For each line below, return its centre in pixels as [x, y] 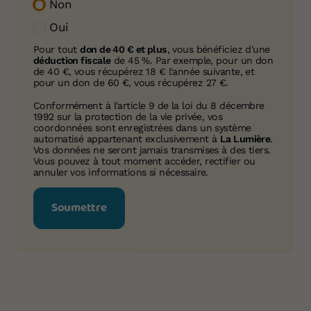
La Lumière [245, 138]
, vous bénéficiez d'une [218, 49]
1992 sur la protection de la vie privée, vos [128, 116]
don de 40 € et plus [124, 49]
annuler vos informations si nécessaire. [121, 172]
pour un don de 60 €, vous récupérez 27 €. [131, 82]
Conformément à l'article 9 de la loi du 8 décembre [149, 105]
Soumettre [79, 208]
